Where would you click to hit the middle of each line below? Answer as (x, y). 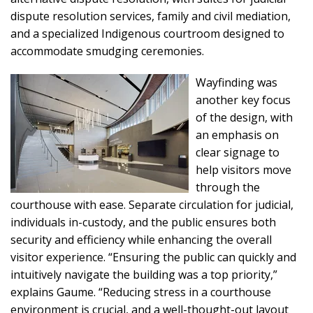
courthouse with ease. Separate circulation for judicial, (152, 205)
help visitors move (243, 170)
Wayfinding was (236, 82)
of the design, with (244, 117)
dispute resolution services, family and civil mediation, (151, 16)
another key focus (243, 100)
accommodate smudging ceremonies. (107, 51)
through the (228, 187)
